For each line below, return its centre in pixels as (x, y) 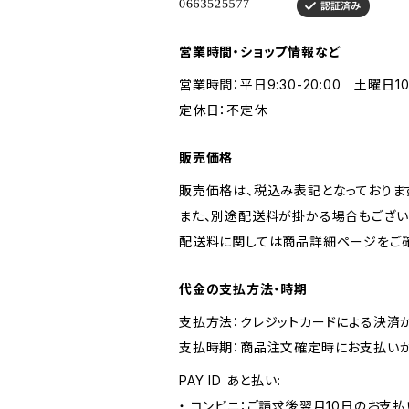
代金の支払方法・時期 (244, 289)
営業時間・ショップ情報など (260, 52)
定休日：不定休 (223, 110)
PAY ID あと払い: (230, 380)
